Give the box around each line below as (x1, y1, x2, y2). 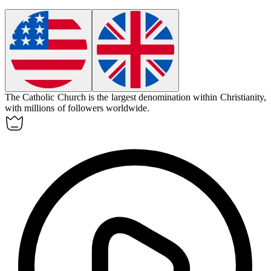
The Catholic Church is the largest (5, 92, 139, 103)
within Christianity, (193, 92, 266, 103)
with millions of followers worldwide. (5, 103, 150, 114)
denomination (138, 92, 191, 103)
